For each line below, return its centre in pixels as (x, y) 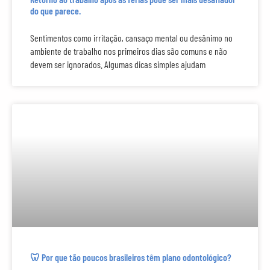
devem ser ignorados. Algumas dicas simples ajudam (118, 64)
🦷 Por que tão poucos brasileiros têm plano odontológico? (131, 257)
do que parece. (55, 11)
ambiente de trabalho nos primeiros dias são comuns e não (129, 51)
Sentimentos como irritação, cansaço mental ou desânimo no (131, 38)
